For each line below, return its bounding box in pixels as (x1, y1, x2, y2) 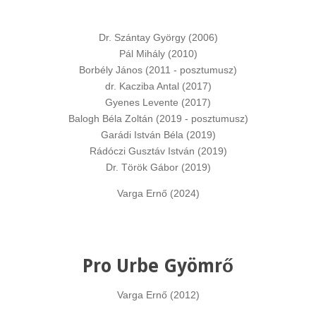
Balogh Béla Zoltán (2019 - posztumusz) (68, 113, 248, 124)
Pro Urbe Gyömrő (83, 255, 233, 276)
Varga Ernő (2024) (116, 188, 200, 199)
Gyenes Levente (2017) (105, 97, 211, 108)
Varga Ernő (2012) (116, 289, 200, 300)
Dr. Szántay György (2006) (98, 32, 218, 43)
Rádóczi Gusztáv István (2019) (89, 145, 227, 157)
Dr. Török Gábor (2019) (105, 162, 211, 173)
